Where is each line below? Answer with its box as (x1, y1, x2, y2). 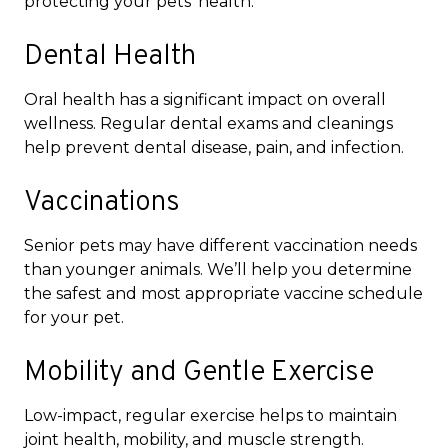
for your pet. (24, 307, 124, 327)
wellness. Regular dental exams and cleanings (24, 113, 393, 133)
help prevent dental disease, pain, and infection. (24, 137, 404, 157)
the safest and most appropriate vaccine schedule (24, 283, 423, 303)
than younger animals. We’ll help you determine (24, 259, 412, 279)
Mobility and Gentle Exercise (24, 354, 374, 391)
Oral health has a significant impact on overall (24, 89, 386, 109)
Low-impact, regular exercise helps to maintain (24, 405, 397, 425)
